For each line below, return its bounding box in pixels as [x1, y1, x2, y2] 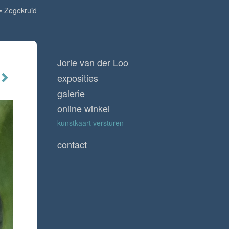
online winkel [57, 102, 110, 115]
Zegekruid [4, 5, 37, 15]
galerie [57, 86, 85, 100]
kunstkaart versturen [57, 118, 124, 128]
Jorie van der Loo [57, 56, 128, 69]
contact [57, 138, 87, 151]
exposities [57, 71, 98, 84]
